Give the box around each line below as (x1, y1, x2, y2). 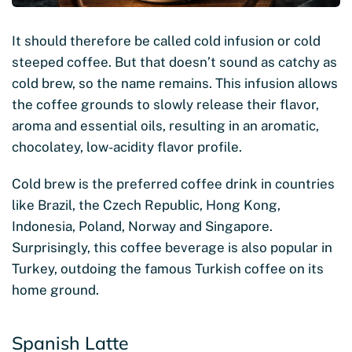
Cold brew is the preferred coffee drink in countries (12, 175, 335, 192)
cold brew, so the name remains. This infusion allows (12, 75, 338, 91)
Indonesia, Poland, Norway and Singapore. (12, 218, 273, 234)
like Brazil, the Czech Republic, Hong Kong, (12, 196, 280, 213)
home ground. (12, 281, 99, 298)
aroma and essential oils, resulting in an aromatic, (12, 117, 319, 134)
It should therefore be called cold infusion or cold (12, 32, 321, 49)
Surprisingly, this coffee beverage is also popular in (12, 239, 332, 255)
